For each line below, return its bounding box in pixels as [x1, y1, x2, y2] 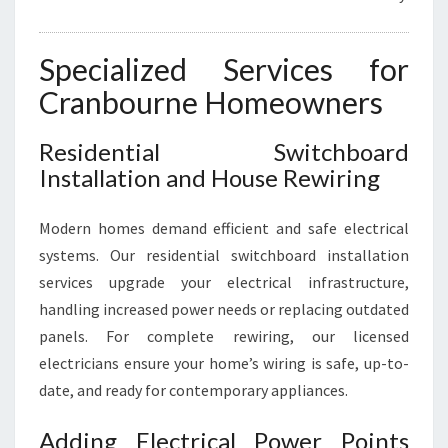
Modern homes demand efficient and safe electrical [39, 218, 409, 238]
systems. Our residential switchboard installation [39, 245, 409, 265]
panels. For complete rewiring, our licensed [39, 326, 409, 346]
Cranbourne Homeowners [39, 84, 383, 120]
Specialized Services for [39, 51, 409, 87]
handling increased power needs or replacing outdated [39, 299, 409, 319]
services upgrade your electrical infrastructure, [39, 272, 409, 292]
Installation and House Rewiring [39, 163, 380, 192]
